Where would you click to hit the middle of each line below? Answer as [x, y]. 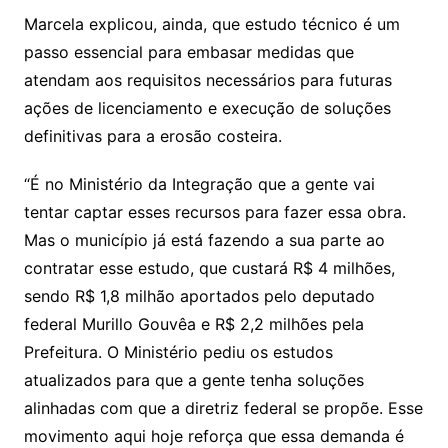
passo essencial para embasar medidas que [188, 52]
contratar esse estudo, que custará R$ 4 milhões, [209, 268]
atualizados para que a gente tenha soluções [193, 380]
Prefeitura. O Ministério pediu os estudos [178, 352]
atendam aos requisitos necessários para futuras [207, 80]
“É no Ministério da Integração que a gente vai [199, 184]
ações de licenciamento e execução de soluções [207, 108]
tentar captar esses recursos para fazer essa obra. [214, 212]
